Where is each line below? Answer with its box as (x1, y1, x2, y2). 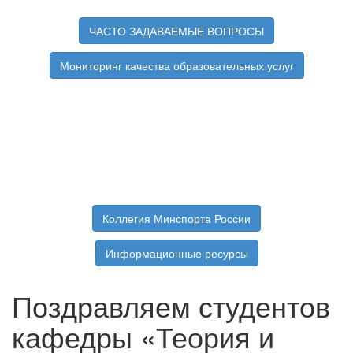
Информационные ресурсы (105, 245, 248, 262)
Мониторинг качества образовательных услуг (59, 58, 294, 74)
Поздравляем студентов (12, 285, 330, 326)
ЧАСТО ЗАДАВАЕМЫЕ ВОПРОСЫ (89, 23, 264, 39)
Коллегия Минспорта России (102, 210, 251, 227)
